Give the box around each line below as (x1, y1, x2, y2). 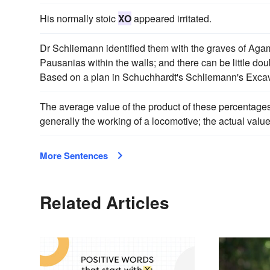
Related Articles (40, 189, 169, 215)
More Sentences (40, 148, 108, 162)
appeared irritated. (131, 11, 212, 25)
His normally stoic (40, 11, 118, 25)
